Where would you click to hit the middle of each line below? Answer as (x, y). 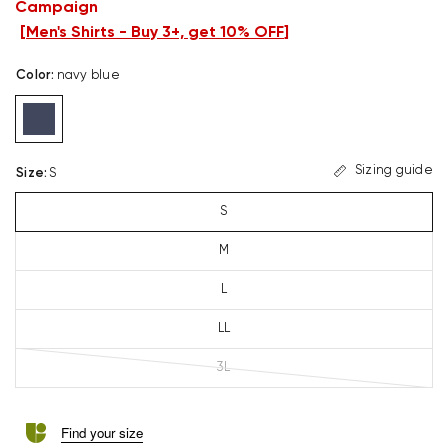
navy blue (88, 75)
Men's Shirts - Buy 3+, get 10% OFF (155, 32)
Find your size (102, 432)
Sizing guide (393, 171)
